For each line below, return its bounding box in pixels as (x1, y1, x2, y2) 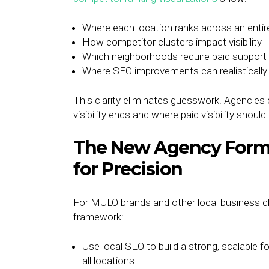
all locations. (82, 255, 137, 267)
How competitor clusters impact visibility (82, 36, 262, 48)
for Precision (73, 158, 183, 180)
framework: (73, 211, 124, 223)
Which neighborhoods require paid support (82, 50, 267, 62)
